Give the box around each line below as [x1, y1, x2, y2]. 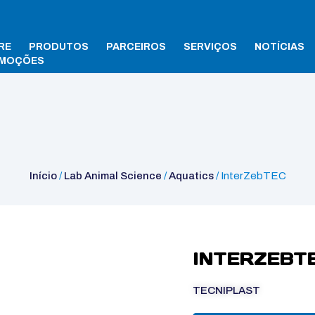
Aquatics [168, 169, 214, 181]
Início [29, 169, 57, 181]
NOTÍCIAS [255, 41, 305, 52]
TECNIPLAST [193, 284, 260, 296]
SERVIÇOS [184, 41, 238, 52]
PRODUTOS [29, 41, 89, 52]
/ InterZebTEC [213, 169, 286, 181]
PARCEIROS [106, 41, 167, 52]
